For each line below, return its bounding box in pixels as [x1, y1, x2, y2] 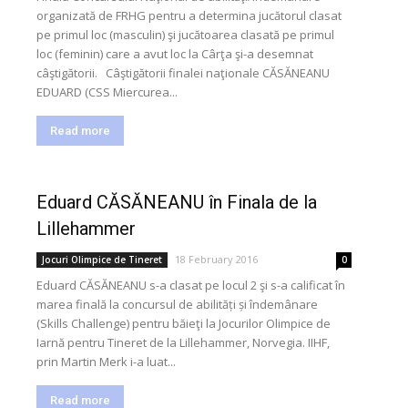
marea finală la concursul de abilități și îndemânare [36, 296, 318, 312]
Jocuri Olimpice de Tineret [42, 253, 162, 266]
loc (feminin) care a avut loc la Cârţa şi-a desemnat [36, 46, 313, 62]
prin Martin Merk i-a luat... [36, 353, 176, 370]
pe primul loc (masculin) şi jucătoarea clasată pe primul [36, 26, 334, 43]
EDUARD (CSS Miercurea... [36, 84, 178, 100]
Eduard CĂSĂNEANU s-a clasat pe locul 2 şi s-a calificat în [36, 277, 345, 293]
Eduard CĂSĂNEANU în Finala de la [36, 191, 317, 213]
